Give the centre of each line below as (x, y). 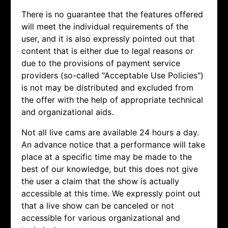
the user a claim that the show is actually (100, 181)
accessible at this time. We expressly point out (111, 194)
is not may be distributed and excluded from (107, 88)
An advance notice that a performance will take (113, 145)
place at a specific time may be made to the (107, 157)
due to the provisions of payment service (101, 63)
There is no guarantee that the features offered (112, 15)
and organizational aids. (67, 112)
